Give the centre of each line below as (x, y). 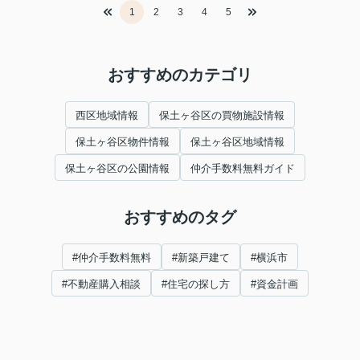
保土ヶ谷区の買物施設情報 (222, 116)
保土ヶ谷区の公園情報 (117, 169)
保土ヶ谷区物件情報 (123, 142)
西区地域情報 (107, 116)
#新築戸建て (201, 258)
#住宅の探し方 (196, 284)
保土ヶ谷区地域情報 (237, 142)
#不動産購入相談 (101, 284)
